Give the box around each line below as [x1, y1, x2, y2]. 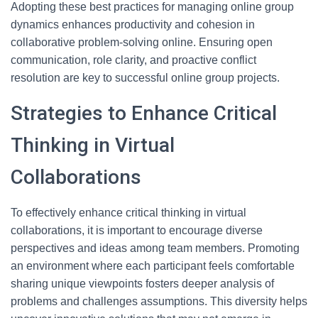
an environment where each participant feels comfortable [11, 260, 295, 272]
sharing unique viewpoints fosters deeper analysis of [11, 278, 274, 290]
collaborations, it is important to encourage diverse [11, 224, 263, 236]
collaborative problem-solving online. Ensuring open [11, 36, 273, 48]
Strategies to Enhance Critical [11, 102, 277, 125]
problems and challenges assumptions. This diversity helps [11, 295, 307, 307]
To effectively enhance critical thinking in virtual [11, 207, 246, 219]
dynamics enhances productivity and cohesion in [11, 18, 255, 31]
